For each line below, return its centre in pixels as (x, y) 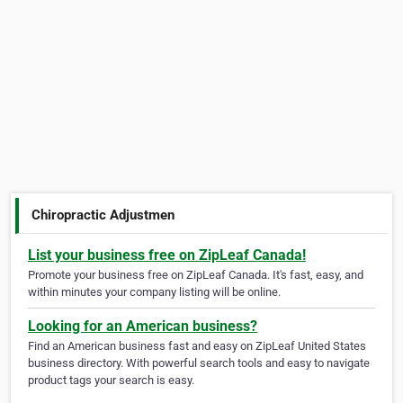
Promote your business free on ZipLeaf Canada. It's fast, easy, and (196, 275)
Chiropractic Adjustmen (103, 215)
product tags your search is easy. (111, 381)
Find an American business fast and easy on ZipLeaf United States (197, 346)
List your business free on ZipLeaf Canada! (167, 255)
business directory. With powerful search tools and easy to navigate (199, 363)
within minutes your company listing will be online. (154, 292)
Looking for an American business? (143, 327)
